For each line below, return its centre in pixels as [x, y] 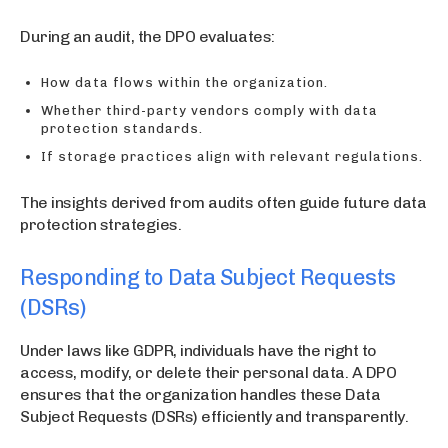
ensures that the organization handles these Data [200, 394]
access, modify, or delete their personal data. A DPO [208, 372]
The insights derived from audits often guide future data [223, 202]
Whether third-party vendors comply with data [209, 110]
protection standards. [122, 128]
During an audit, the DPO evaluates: [147, 36]
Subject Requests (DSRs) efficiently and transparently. [214, 416]
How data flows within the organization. [184, 82]
